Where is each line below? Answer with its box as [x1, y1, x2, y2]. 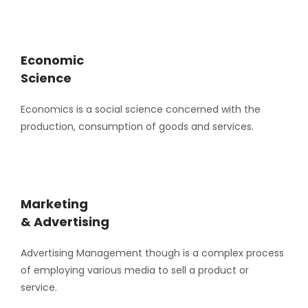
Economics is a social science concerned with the [21, 102, 261, 117]
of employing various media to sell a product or [21, 263, 249, 278]
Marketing [21, 195, 88, 213]
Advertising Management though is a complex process [21, 246, 284, 261]
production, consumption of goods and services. [21, 120, 254, 134]
